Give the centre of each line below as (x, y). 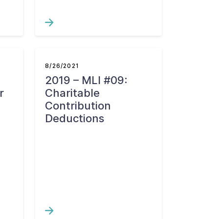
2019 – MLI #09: (87, 80)
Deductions (75, 118)
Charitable (73, 93)
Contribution (78, 106)
